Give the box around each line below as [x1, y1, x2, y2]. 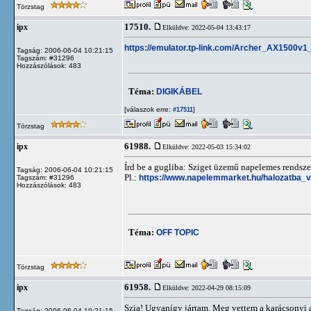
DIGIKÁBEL [156, 86, 202, 96]
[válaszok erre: [124, 106, 171, 113]
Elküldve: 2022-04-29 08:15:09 [162, 284, 251, 292]
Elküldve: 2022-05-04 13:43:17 [162, 24, 251, 31]
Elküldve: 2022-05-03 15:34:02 [162, 143, 251, 151]
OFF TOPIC [156, 227, 199, 237]
